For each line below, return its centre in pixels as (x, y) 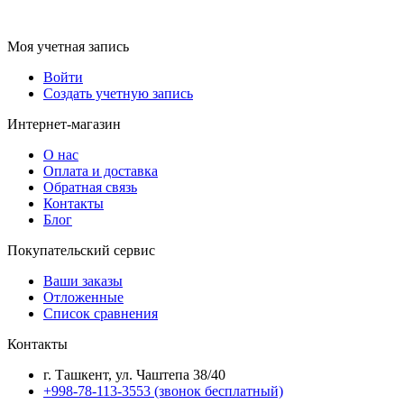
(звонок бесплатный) (217, 391)
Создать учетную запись (118, 94)
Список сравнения (101, 314)
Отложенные (83, 298)
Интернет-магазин (64, 124)
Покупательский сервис (81, 251)
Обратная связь (90, 188)
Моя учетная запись (68, 47)
